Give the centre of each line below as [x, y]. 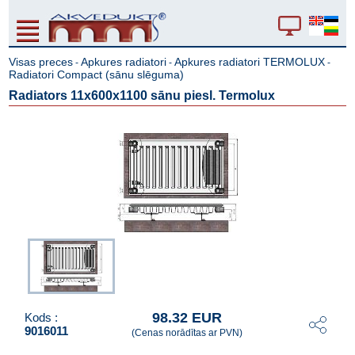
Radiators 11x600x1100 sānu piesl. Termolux [142, 95]
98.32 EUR [187, 318]
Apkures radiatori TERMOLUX [250, 62]
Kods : [42, 317]
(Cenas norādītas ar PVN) [187, 333]
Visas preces [41, 62]
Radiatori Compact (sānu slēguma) [97, 74]
